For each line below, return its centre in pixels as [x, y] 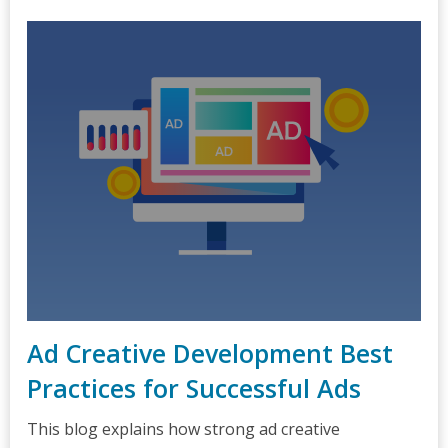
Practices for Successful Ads [194, 388]
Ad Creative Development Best [210, 353]
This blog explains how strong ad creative [183, 429]
